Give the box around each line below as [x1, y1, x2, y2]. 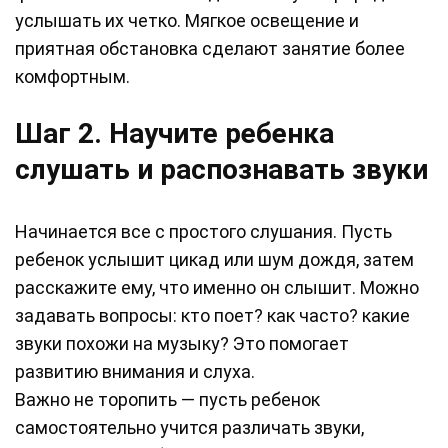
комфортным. [15, 66, 130, 88]
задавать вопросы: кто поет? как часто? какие [15, 305, 410, 327]
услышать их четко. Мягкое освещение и [15, 10, 359, 32]
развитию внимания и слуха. [15, 361, 255, 383]
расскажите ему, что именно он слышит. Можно [15, 277, 419, 299]
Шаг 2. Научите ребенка [15, 117, 334, 151]
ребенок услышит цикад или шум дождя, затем [15, 249, 414, 271]
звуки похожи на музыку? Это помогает [15, 333, 349, 355]
